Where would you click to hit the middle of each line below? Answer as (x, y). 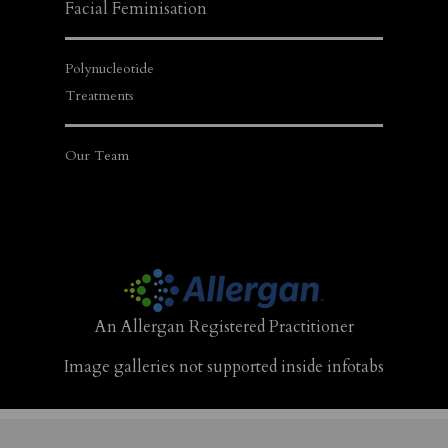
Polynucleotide (111, 69)
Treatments (99, 96)
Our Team (97, 156)
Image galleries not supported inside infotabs (224, 367)
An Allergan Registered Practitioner (226, 327)
